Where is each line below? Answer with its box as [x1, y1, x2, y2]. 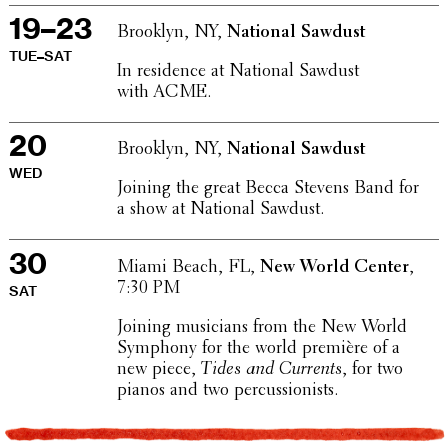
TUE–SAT [8, 48, 72, 64]
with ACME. [116, 83, 211, 102]
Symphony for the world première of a [116, 339, 400, 358]
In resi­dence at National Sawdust [116, 62, 359, 81]
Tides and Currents [200, 360, 342, 379]
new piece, [116, 360, 201, 379]
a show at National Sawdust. [116, 201, 324, 220]
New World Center [259, 258, 409, 277]
